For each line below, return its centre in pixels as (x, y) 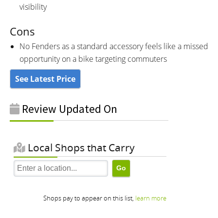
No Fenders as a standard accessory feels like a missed (114, 46)
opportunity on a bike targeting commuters (93, 59)
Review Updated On (68, 109)
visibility (33, 7)
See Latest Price (45, 79)
